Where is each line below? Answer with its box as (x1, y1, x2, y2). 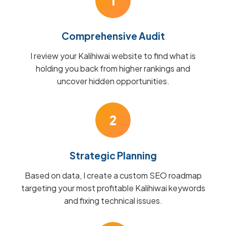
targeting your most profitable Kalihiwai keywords (21, 183, 205, 193)
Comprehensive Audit (61, 30, 165, 42)
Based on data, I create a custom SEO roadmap (24, 170, 202, 181)
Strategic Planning (69, 149, 157, 161)
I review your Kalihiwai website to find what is (30, 50, 196, 61)
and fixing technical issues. (64, 195, 162, 206)
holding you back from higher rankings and (36, 63, 190, 74)
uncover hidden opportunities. (56, 76, 169, 86)
